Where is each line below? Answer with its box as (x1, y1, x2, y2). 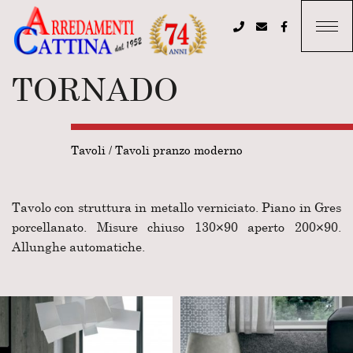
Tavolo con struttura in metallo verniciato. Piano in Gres (12, 199, 341, 215)
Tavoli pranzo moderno (115, 143, 243, 157)
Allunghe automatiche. (12, 239, 145, 255)
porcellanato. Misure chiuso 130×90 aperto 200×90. (12, 219, 341, 235)
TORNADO (12, 71, 178, 108)
